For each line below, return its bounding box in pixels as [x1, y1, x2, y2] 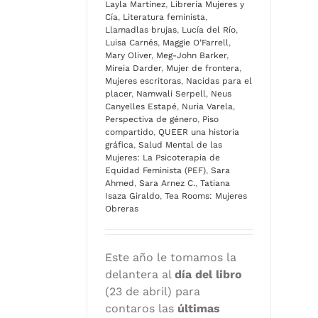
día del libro [175, 268, 242, 282]
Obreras [105, 204, 138, 214]
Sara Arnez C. [139, 178, 195, 189]
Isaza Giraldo [105, 191, 160, 202]
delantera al [105, 268, 175, 282]
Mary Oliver [105, 50, 151, 61]
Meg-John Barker [156, 50, 226, 61]
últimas [177, 302, 220, 316]
